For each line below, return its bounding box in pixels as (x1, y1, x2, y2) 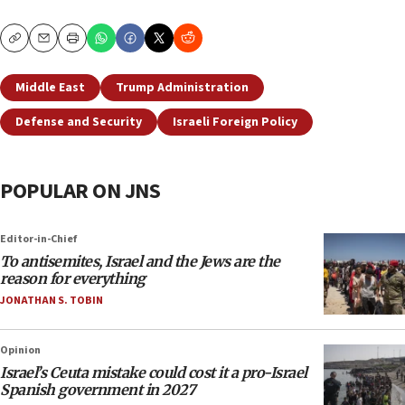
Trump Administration (116, 79, 249, 98)
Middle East (15, 79, 85, 98)
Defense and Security (15, 113, 142, 132)
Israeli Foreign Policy (173, 113, 297, 132)
